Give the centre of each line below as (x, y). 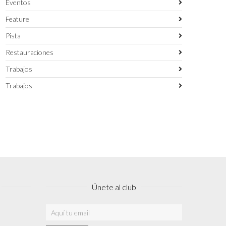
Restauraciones (30, 52)
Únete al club (114, 187)
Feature (17, 19)
